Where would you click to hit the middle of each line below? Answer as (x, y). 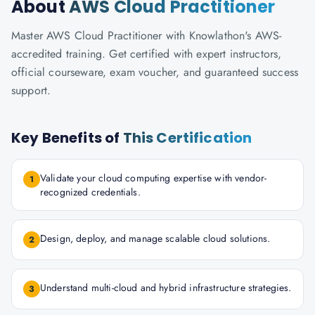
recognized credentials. (90, 192)
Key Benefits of (67, 138)
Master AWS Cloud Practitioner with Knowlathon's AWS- (147, 36)
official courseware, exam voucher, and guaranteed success (155, 72)
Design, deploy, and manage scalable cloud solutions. (155, 238)
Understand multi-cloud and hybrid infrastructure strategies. (166, 288)
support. (31, 90)
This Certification (187, 138)
